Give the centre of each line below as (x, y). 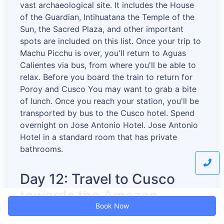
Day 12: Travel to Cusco (97, 179)
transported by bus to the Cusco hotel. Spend (107, 113)
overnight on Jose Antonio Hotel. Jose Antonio (109, 125)
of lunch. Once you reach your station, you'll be (109, 101)
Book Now (112, 206)
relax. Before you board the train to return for (106, 77)
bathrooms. (41, 149)
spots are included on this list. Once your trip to (110, 41)
